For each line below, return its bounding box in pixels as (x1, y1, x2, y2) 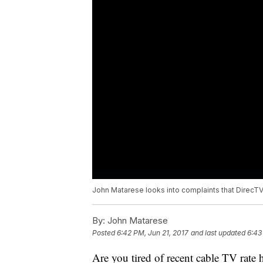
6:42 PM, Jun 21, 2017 (117, 228, 188, 238)
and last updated (191, 228, 245, 238)
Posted (92, 228, 117, 238)
